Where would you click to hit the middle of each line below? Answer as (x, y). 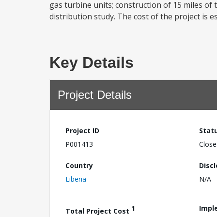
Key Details (92, 62)
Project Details (95, 95)
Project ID (82, 131)
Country (79, 165)
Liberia (76, 179)
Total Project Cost (98, 211)
